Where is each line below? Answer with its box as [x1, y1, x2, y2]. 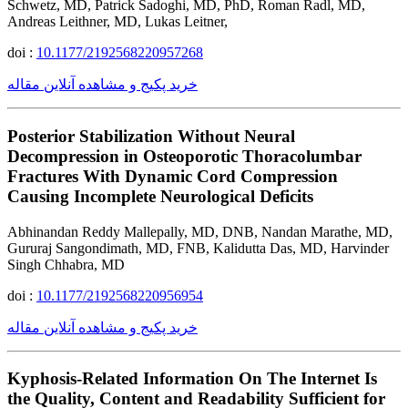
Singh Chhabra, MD [7, 256, 125, 272]
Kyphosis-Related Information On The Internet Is [7, 369, 377, 389]
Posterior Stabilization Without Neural [7, 126, 295, 146]
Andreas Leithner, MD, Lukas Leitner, [7, 14, 228, 30]
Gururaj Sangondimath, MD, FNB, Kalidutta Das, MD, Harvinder [7, 240, 389, 256]
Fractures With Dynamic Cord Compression [7, 166, 338, 186]
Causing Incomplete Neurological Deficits [7, 186, 313, 206]
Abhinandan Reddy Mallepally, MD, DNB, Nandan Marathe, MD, [7, 223, 393, 240]
